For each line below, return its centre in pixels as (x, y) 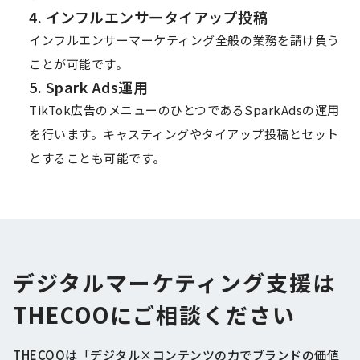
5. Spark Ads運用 (88, 87)
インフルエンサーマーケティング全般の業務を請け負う (184, 40)
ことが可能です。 (78, 64)
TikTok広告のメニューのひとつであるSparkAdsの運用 (184, 110)
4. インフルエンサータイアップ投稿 (148, 17)
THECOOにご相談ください (154, 315)
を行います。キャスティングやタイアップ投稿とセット (184, 134)
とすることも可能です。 (97, 158)
